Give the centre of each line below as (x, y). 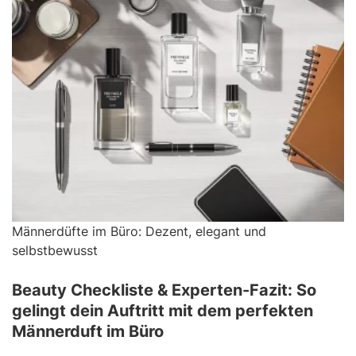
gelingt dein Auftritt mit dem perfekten (163, 310)
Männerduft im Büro (88, 331)
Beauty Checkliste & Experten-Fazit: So (164, 290)
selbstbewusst (55, 250)
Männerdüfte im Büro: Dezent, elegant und (139, 231)
